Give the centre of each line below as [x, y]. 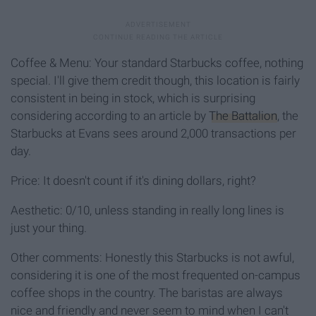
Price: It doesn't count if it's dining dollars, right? [133, 181]
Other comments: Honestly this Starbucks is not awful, [152, 258]
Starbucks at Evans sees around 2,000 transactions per [153, 134]
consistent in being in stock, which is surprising [133, 98]
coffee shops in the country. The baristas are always [147, 293]
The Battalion [243, 116]
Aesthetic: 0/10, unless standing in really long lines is [147, 211]
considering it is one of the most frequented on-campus [156, 275]
